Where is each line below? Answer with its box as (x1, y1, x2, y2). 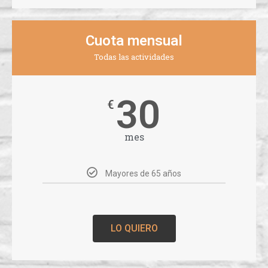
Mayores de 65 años (105, 169, 181, 179)
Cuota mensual (86, 32, 182, 50)
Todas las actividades (94, 51, 174, 63)
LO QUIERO (110, 223, 158, 234)
